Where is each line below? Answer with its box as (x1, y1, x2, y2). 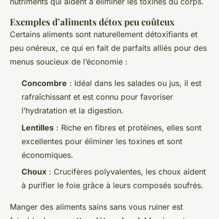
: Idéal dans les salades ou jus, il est (67, 78, 201, 88)
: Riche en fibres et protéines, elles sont (54, 122, 201, 132)
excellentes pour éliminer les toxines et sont (22, 136, 182, 146)
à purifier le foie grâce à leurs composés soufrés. (22, 180, 203, 190)
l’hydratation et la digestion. (22, 106, 124, 116)
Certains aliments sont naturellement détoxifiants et (10, 29, 197, 40)
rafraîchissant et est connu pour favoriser (22, 92, 173, 102)
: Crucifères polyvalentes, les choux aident (46, 167, 206, 176)
